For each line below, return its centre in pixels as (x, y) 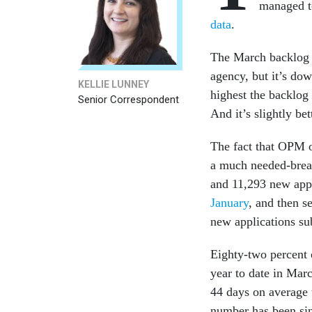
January (229, 202)
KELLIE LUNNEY (114, 84)
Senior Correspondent (128, 99)
